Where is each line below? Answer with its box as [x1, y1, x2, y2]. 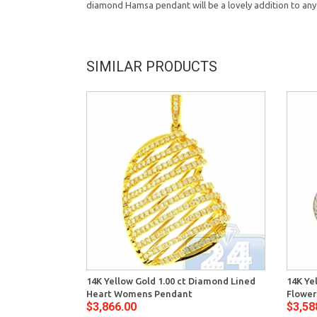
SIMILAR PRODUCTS [86, 57, 217, 75]
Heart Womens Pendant [86, 288, 192, 299]
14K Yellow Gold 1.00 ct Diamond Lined [86, 275, 255, 286]
